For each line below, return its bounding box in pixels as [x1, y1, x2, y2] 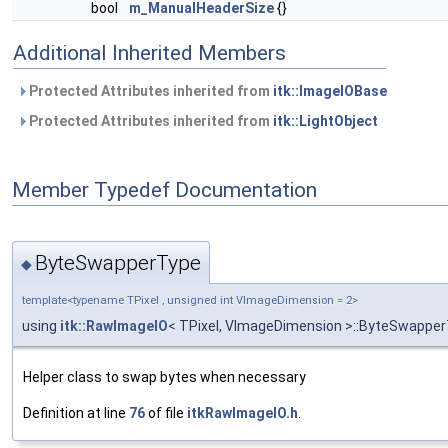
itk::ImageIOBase [273, 83, 387, 100]
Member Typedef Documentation [12, 177, 317, 202]
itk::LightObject [273, 113, 378, 130]
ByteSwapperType [35, 250, 201, 275]
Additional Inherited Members [13, 41, 286, 66]
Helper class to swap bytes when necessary [23, 368, 306, 385]
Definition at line [23, 404, 129, 421]
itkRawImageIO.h [187, 404, 298, 421]
